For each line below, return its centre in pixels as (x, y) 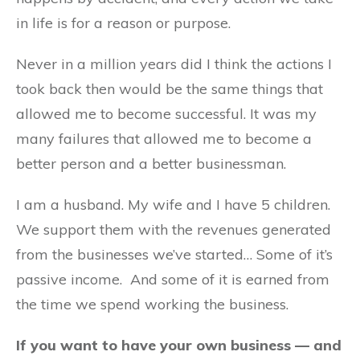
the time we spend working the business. (152, 304)
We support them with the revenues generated (174, 229)
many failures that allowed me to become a (164, 139)
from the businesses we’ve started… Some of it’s (174, 254)
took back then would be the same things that (170, 89)
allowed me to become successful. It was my (166, 114)
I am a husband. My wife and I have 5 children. (173, 205)
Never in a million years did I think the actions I (174, 64)
